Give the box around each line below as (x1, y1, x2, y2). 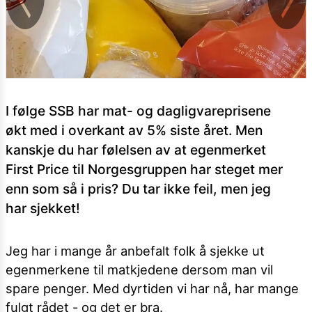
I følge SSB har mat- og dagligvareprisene (6, 102, 271, 120)
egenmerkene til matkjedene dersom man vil (6, 262, 273, 278)
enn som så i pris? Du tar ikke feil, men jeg (6, 180, 271, 198)
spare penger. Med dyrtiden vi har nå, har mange (6, 281, 299, 297)
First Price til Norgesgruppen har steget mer (6, 161, 283, 178)
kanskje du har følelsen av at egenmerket (6, 141, 266, 159)
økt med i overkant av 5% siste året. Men (6, 122, 263, 139)
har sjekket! (6, 200, 80, 217)
